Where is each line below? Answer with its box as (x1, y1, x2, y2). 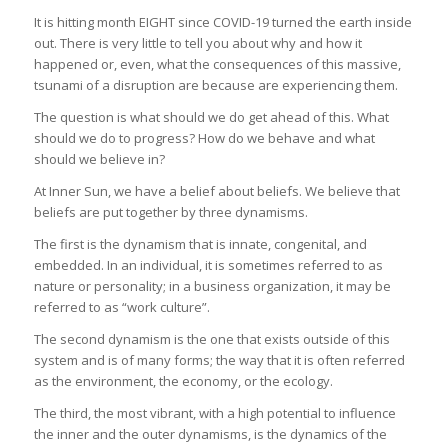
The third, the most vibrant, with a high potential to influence (33, 403, 396, 422)
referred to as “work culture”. (33, 297, 210, 316)
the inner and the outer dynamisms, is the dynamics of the (33, 424, 387, 443)
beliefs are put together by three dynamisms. (33, 202, 308, 221)
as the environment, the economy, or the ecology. (33, 371, 333, 390)
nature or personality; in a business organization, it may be (33, 276, 391, 295)
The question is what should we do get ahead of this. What (33, 107, 389, 126)
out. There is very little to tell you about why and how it (33, 33, 362, 52)
